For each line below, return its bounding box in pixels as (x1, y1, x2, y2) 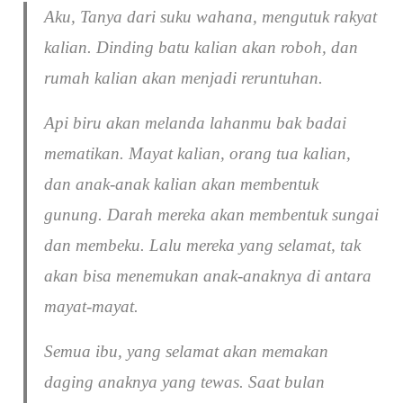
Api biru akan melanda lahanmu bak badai (44, 113, 347, 133)
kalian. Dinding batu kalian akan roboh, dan (44, 38, 359, 58)
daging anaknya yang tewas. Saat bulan (44, 372, 326, 392)
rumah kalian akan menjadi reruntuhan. (44, 68, 324, 88)
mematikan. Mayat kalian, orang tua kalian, (44, 144, 352, 164)
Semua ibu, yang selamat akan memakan (44, 342, 329, 362)
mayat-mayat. (44, 297, 139, 317)
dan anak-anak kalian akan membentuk (44, 175, 319, 194)
